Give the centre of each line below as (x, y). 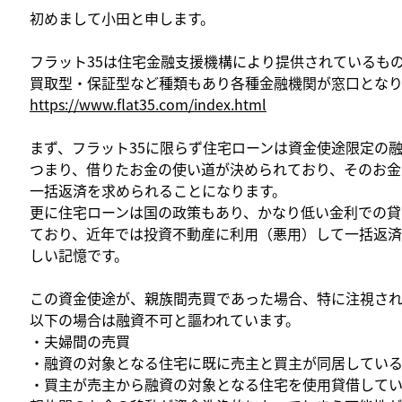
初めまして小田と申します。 (122, 17)
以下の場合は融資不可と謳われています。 (165, 319)
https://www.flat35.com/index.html (148, 104)
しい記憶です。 (79, 254)
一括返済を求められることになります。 (158, 190)
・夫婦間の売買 (80, 341)
